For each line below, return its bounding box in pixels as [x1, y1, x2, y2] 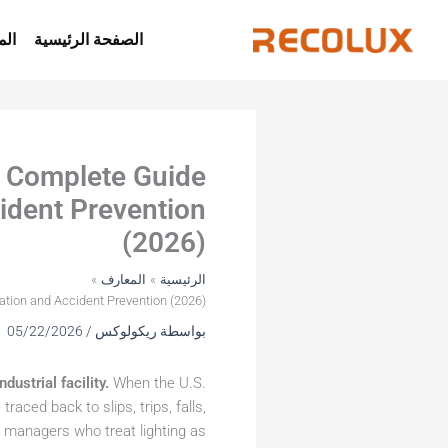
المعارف [101, 272, 147, 287]
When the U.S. [109, 374, 206, 392]
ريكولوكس [92, 323, 157, 339]
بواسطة [160, 323, 206, 339]
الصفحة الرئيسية [33, 30, 143, 49]
